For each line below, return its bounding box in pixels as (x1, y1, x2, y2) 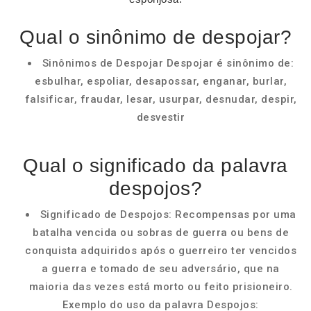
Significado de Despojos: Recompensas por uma (40, 208, 296, 221)
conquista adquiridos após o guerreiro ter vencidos (25, 244, 296, 257)
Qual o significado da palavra (23, 155, 288, 176)
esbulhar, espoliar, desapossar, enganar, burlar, (35, 75, 287, 87)
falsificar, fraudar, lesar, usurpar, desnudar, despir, (24, 93, 297, 106)
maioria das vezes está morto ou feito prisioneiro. (28, 280, 293, 293)
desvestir (136, 111, 185, 124)
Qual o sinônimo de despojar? (19, 26, 292, 48)
